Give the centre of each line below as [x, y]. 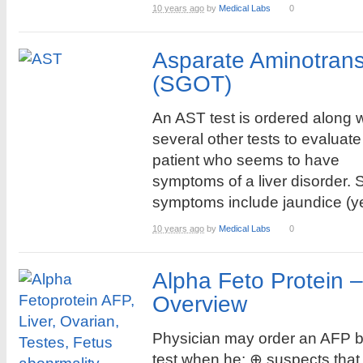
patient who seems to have [246, 160]
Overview [200, 304]
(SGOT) [192, 84]
